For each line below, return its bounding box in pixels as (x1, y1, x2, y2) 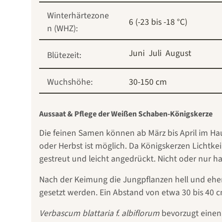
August (166, 47, 191, 60)
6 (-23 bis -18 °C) (129, 16, 187, 29)
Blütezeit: (47, 49, 81, 62)
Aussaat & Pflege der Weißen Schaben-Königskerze (39, 109, 213, 120)
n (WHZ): (47, 22, 78, 35)
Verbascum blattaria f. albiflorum (39, 207, 160, 220)
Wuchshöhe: (47, 76, 93, 89)
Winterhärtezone (47, 9, 109, 22)
